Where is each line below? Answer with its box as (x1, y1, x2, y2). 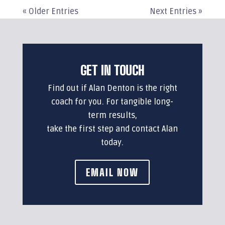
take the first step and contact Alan (47, 124, 178, 134)
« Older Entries (22, 7, 78, 17)
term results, (87, 110, 137, 121)
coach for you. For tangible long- (51, 97, 174, 107)
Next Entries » (150, 7, 203, 17)
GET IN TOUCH (80, 62, 145, 78)
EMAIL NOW (86, 166, 139, 178)
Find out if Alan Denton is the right (47, 83, 177, 93)
